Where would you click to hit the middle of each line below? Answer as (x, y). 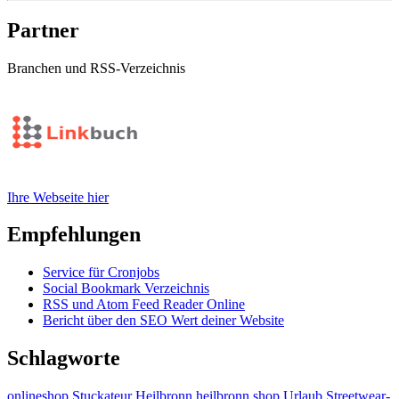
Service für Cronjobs (101, 273)
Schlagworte (64, 358)
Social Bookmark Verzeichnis (126, 289)
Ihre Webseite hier (58, 197)
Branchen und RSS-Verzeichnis (96, 68)
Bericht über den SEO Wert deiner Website (163, 321)
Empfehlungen (74, 235)
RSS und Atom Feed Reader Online (144, 305)
